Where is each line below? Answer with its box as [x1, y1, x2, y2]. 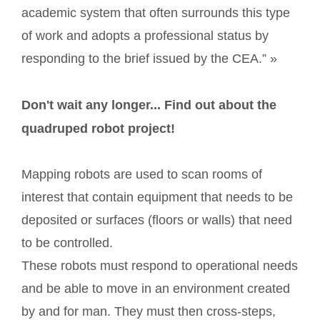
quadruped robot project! [21, 121, 175, 136]
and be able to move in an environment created [21, 281, 290, 296]
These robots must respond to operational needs [21, 259, 298, 274]
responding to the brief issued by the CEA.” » [21, 51, 277, 66]
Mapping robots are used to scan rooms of [21, 167, 262, 182]
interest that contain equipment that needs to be [21, 190, 293, 205]
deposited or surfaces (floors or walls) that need [21, 213, 292, 228]
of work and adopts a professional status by [21, 28, 269, 43]
